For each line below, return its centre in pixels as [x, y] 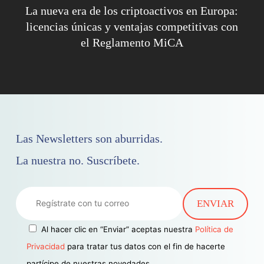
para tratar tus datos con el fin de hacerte [145, 246]
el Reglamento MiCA [132, 42]
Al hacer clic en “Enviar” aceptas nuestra [118, 229]
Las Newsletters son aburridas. [89, 138]
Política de [214, 229]
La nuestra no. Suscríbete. [77, 160]
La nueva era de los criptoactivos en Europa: [132, 10]
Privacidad [45, 246]
